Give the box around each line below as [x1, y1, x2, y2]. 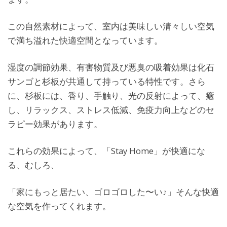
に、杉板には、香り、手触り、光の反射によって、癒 [8, 89, 214, 101]
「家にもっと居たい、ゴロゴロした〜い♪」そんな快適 [8, 185, 219, 198]
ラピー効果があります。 [8, 118, 102, 130]
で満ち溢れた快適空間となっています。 [8, 34, 163, 46]
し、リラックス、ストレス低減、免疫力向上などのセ [8, 103, 214, 116]
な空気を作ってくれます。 [8, 200, 111, 212]
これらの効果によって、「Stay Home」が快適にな [8, 144, 205, 157]
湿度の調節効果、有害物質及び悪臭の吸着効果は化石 [8, 61, 214, 73]
